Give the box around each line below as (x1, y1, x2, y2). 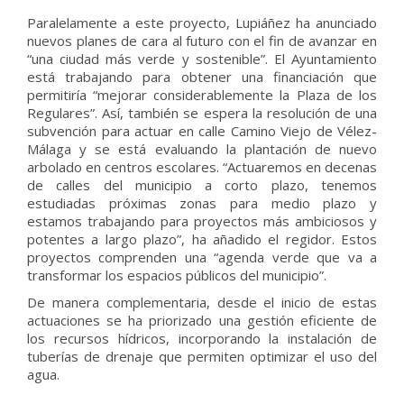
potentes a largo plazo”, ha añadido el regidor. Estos (27, 230, 377, 248)
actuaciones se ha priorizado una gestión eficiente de (27, 311, 377, 329)
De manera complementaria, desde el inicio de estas (27, 293, 377, 311)
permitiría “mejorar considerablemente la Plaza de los (27, 86, 377, 104)
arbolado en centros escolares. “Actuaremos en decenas (27, 158, 377, 176)
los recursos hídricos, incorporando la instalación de (27, 329, 377, 347)
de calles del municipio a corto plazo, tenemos (27, 176, 377, 194)
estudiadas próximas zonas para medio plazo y (27, 194, 377, 212)
